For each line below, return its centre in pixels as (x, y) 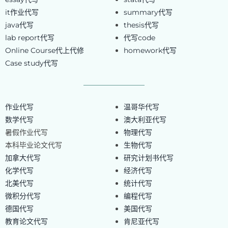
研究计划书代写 (148, 158)
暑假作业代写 (26, 133)
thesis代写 (141, 25)
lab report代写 (30, 38)
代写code (139, 38)
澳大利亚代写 (145, 120)
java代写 (19, 25)
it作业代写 (22, 12)
